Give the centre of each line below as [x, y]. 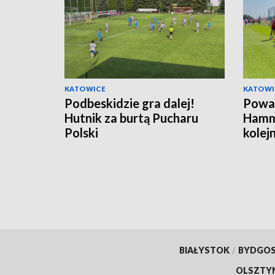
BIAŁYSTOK [204, 250]
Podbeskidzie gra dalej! [130, 103]
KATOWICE [85, 88]
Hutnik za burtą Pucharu [131, 118]
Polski [81, 132]
